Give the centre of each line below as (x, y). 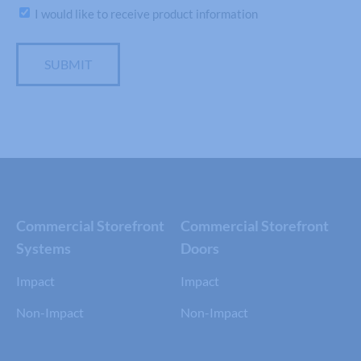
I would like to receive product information (146, 14)
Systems (44, 249)
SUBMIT (68, 64)
